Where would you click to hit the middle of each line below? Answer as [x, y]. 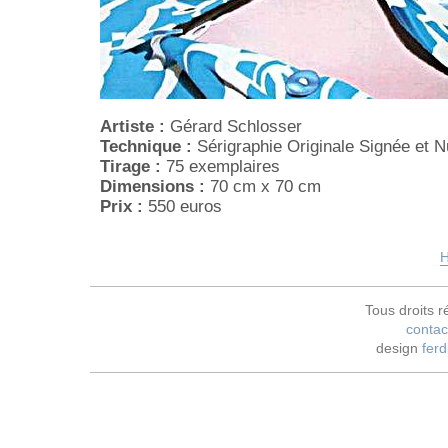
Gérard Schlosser [233, 127]
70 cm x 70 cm [263, 187]
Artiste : [132, 127]
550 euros [182, 207]
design [398, 348]
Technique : [146, 147]
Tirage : [130, 167]
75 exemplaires [220, 167]
